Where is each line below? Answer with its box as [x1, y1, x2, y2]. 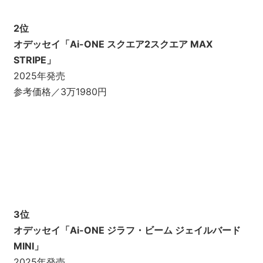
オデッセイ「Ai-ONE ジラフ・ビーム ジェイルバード [13, 224, 241, 237]
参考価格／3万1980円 [13, 86, 107, 98]
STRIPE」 [13, 54, 56, 66]
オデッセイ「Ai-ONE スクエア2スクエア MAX [13, 38, 213, 50]
